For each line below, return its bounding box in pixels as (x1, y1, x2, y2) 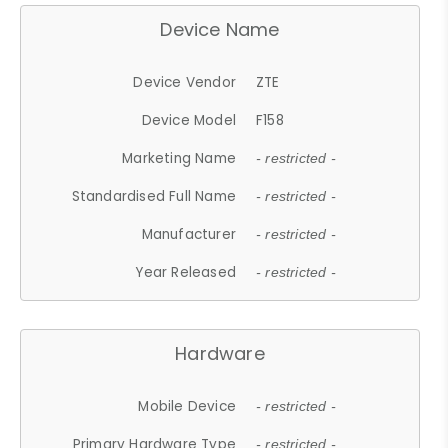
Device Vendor (133, 72, 237, 92)
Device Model (141, 110, 237, 130)
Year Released (135, 262, 237, 282)
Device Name (160, 16, 280, 42)
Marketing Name (122, 148, 237, 168)
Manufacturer (141, 224, 237, 244)
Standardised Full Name (71, 186, 237, 206)
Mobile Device (138, 396, 237, 416)
